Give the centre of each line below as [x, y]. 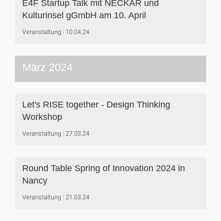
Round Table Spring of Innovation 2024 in [104, 168]
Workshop [42, 117]
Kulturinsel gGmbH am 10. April [84, 15]
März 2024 [47, 67]
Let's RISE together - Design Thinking [96, 105]
